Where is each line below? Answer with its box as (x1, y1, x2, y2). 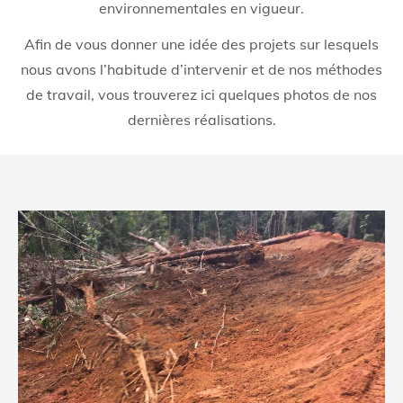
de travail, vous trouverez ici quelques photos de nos (26, 85, 377, 104)
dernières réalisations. (127, 111, 276, 130)
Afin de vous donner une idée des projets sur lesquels (24, 35, 379, 54)
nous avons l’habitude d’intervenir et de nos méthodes (21, 60, 382, 79)
